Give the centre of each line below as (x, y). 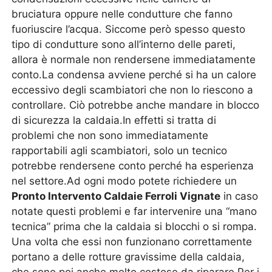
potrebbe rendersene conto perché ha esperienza (133, 166)
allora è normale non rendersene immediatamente (134, 59)
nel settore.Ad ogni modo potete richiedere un (124, 181)
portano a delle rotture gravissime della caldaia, (128, 257)
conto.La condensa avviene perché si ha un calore (134, 75)
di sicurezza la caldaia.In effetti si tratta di (114, 120)
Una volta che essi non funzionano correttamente (132, 242)
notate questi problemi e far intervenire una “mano (134, 211)
